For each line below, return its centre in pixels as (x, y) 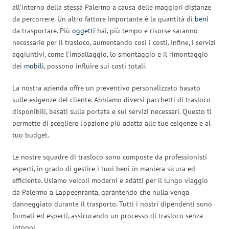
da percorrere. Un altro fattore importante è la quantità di (104, 19)
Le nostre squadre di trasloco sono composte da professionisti (110, 157)
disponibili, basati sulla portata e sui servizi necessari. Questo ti (112, 111)
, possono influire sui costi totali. (95, 66)
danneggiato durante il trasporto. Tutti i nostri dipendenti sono (112, 204)
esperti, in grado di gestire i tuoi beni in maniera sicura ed (104, 168)
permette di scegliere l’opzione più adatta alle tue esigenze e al (111, 123)
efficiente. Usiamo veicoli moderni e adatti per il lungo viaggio (110, 180)
